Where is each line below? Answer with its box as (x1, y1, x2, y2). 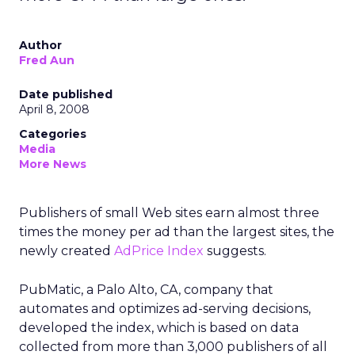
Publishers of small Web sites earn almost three (19, 205, 319, 220)
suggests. (204, 243, 266, 258)
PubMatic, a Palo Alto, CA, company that (19, 282, 273, 297)
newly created (19, 243, 114, 258)
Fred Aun (19, 53, 74, 67)
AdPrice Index (114, 243, 204, 258)
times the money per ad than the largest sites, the (19, 224, 334, 239)
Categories (19, 127, 86, 141)
